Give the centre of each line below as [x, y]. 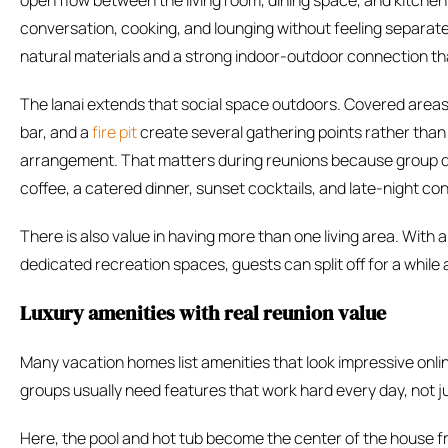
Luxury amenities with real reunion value [203, 313]
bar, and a [56, 132]
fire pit [114, 132]
